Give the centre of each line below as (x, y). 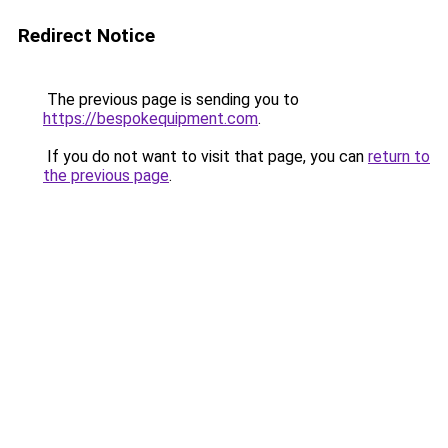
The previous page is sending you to (171, 99)
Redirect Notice (86, 35)
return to (399, 156)
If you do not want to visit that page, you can (205, 156)
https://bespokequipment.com (150, 118)
